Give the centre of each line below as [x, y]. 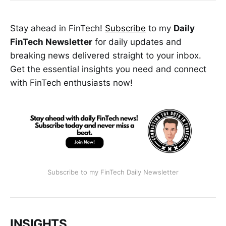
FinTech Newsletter [51, 42]
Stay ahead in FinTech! [58, 28]
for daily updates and [137, 42]
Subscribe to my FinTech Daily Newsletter [113, 172]
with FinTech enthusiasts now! [71, 82]
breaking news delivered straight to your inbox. [106, 55]
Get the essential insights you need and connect [108, 69]
